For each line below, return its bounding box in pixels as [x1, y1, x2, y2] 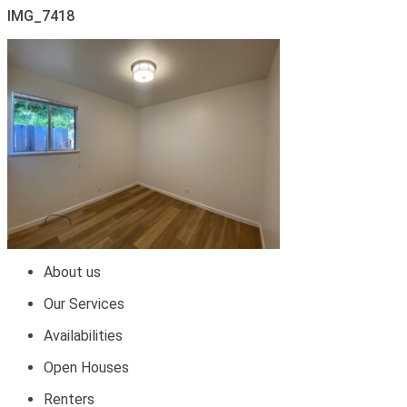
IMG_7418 [7, 7, 74, 25]
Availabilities [44, 327, 123, 344]
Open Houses [44, 359, 129, 376]
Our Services [44, 295, 124, 313]
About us [44, 263, 101, 281]
